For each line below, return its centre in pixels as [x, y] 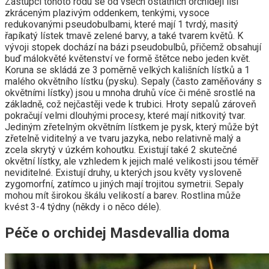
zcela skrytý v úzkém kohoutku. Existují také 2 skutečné [121, 150]
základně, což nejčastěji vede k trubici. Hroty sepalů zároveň [131, 104]
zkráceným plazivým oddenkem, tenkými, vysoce [107, 13]
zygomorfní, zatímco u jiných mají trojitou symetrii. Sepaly [124, 184]
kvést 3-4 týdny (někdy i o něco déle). [83, 207]
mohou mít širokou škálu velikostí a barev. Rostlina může [123, 196]
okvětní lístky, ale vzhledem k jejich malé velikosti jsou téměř [131, 162]
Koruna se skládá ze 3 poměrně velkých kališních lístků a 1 [127, 70]
